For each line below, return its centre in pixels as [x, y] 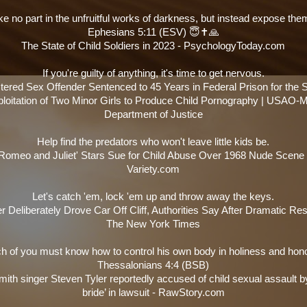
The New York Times [153, 224]
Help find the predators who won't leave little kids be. [153, 142]
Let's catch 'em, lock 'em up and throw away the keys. [153, 196]
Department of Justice [153, 114]
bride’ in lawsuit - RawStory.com [153, 292]
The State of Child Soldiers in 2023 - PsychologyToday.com [153, 46]
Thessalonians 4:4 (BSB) [153, 265]
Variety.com [153, 169]
